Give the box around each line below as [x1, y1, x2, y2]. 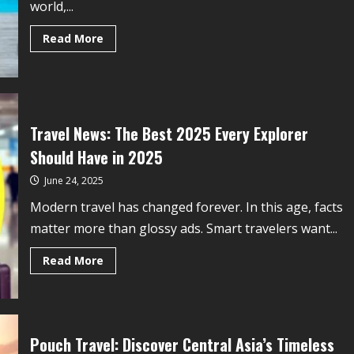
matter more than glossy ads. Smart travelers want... [29, 220, 337, 237]
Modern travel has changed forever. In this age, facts [29, 198, 343, 216]
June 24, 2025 [41, 174, 104, 187]
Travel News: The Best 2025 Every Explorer [29, 122, 308, 145]
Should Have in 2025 [29, 145, 163, 169]
